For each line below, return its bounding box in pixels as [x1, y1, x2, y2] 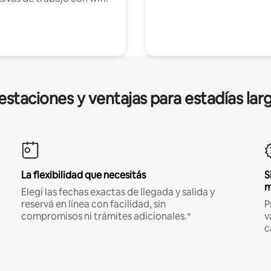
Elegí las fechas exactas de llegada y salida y [21, 185, 215, 198]
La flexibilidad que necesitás [21, 168, 146, 181]
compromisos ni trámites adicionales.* [21, 209, 191, 223]
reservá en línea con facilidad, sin [21, 197, 166, 211]
